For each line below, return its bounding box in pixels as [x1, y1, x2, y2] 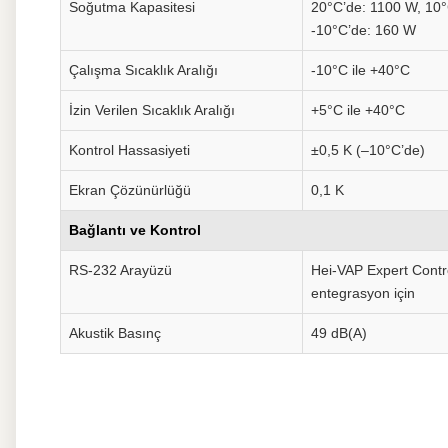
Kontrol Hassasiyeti [69, 142, 190, 158]
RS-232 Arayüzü [69, 262, 172, 278]
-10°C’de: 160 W [311, 22, 416, 38]
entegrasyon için [311, 285, 415, 301]
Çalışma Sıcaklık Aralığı [69, 62, 218, 78]
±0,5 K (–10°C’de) [311, 142, 425, 158]
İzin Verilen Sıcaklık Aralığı [69, 102, 235, 118]
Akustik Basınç [69, 325, 161, 341]
